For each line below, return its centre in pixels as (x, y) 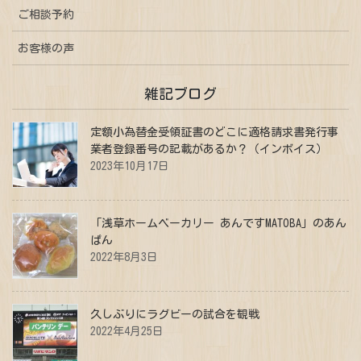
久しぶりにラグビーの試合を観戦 (175, 315)
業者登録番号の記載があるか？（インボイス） (209, 149)
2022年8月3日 (124, 257)
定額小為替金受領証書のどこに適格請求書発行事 (214, 133)
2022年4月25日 (127, 332)
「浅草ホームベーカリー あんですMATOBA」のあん (218, 224)
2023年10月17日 (130, 166)
